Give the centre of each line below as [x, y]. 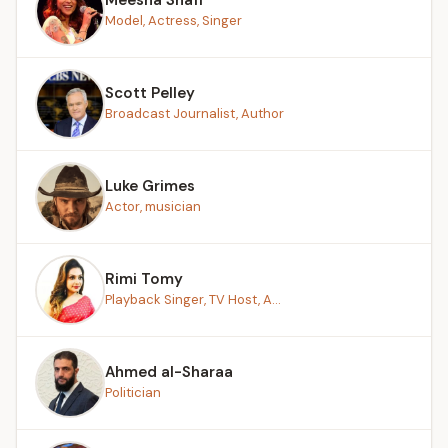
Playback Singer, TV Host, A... [193, 299]
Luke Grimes [150, 185]
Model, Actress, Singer [173, 20]
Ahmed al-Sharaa [169, 371]
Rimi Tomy [144, 278]
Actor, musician [153, 206]
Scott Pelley [150, 92]
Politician [133, 392]
